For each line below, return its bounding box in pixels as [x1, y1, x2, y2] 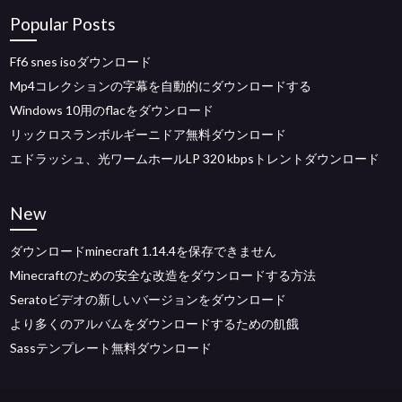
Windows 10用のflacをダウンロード [10, 102, 214, 118]
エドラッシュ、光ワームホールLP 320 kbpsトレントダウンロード [10, 151, 380, 166]
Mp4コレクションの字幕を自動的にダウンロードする [10, 78, 312, 93]
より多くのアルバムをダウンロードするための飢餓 [10, 316, 300, 331]
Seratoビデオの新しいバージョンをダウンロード [10, 292, 287, 307]
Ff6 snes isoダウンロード [10, 54, 153, 69]
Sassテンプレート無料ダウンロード [10, 340, 213, 355]
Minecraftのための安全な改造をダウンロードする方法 [10, 267, 317, 283]
